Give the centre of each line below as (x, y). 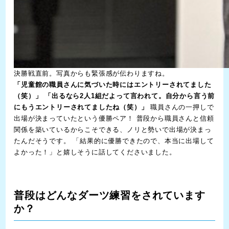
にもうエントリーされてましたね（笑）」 (81, 107)
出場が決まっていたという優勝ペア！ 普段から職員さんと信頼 (114, 119)
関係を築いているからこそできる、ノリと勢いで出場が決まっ (113, 130)
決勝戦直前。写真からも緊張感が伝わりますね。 (91, 74)
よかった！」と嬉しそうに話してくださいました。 (95, 152)
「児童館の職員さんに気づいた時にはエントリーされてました (113, 85)
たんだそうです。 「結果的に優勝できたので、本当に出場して (114, 141)
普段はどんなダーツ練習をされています (110, 196)
